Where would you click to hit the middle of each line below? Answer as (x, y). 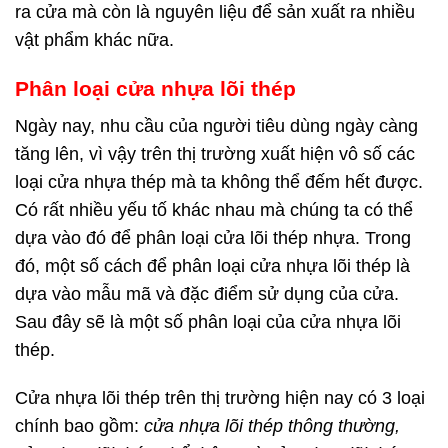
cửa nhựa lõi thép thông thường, (272, 426)
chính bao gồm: (79, 426)
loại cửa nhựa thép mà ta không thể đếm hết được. (219, 181)
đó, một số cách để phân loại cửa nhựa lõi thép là (212, 265)
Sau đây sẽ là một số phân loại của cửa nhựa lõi (208, 321)
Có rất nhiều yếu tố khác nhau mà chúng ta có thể (214, 209)
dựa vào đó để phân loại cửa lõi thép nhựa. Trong (213, 237)
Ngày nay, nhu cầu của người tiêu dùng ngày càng (216, 125)
